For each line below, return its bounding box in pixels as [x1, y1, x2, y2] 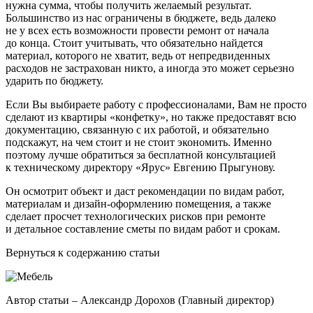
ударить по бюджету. [6, 74, 103, 87]
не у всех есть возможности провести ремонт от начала [6, 24, 269, 36]
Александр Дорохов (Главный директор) [80, 293, 274, 306]
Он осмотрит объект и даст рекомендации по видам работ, [6, 184, 284, 197]
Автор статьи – [6, 293, 80, 306]
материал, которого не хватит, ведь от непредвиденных [6, 49, 270, 61]
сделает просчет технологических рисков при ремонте [6, 210, 265, 222]
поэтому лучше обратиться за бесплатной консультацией [6, 148, 276, 161]
